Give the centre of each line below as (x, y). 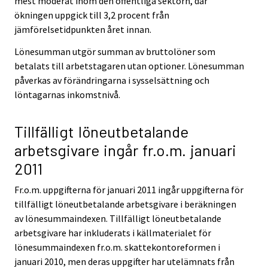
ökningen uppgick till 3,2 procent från (92, 15)
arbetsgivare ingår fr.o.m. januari (125, 150)
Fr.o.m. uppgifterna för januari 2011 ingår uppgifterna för (129, 189)
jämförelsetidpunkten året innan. (83, 30)
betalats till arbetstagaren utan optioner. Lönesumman (129, 66)
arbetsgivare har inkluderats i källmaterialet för (113, 232)
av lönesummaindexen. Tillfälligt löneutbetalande (118, 218)
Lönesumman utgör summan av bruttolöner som (115, 51)
